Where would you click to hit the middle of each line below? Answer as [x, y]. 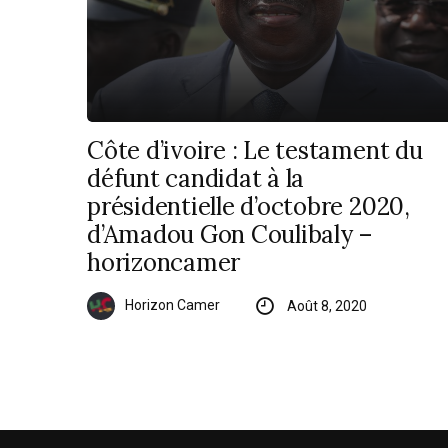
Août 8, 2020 [326, 306]
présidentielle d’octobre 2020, [248, 207]
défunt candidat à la [196, 179]
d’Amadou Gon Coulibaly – [230, 235]
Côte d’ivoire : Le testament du [255, 151]
